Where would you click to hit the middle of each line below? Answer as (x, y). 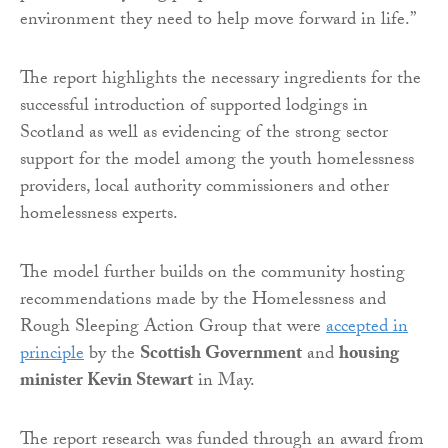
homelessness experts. (99, 215)
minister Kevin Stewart (106, 382)
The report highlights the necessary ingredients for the (220, 80)
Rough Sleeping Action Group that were (173, 328)
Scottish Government (221, 355)
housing (369, 355)
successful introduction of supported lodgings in (194, 107)
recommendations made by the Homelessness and (203, 301)
